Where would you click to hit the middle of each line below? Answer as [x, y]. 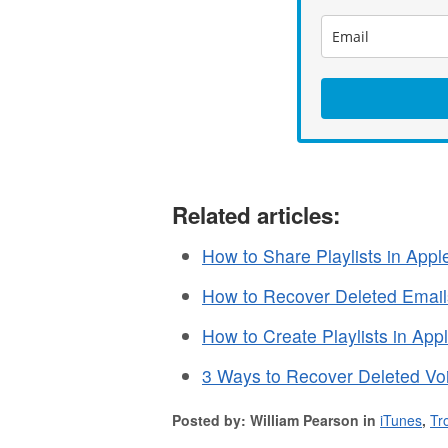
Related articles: [256, 214]
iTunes [401, 419]
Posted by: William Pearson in [276, 419]
